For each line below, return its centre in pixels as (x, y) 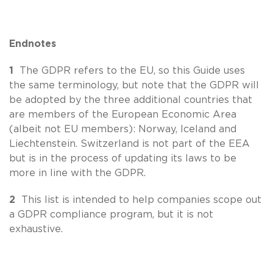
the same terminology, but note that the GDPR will (134, 85)
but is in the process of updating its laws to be (123, 158)
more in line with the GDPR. (77, 173)
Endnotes (33, 44)
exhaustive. (36, 229)
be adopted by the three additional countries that (131, 100)
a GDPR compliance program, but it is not (111, 214)
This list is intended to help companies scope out (141, 200)
